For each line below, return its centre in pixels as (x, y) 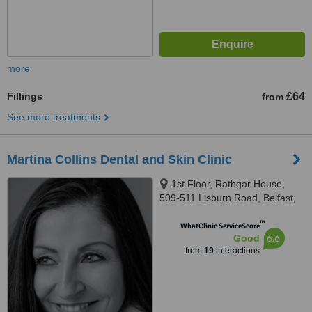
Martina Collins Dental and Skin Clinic (119, 159)
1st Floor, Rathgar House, (228, 184)
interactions (236, 251)
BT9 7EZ (179, 212)
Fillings (25, 96)
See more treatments (54, 117)
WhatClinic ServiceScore (220, 226)
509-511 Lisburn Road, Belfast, (228, 198)
